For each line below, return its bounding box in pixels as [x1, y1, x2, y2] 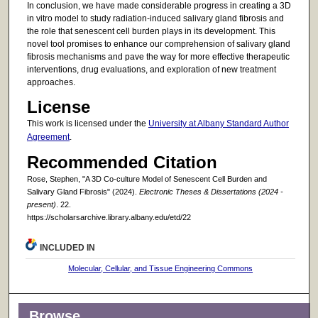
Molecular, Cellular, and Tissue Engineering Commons [68, 264, 253, 273]
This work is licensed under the [26, 119, 148, 129]
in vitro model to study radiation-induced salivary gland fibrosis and [26, 13, 284, 23]
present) [26, 200, 56, 209]
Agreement [26, 132, 70, 143]
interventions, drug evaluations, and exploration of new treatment [26, 64, 276, 75]
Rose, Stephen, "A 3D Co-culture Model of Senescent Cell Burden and [26, 175, 267, 184]
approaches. [26, 77, 75, 87]
